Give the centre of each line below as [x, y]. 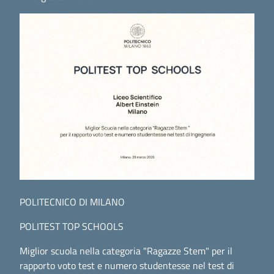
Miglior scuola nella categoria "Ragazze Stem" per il [126, 250]
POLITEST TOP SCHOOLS [72, 226]
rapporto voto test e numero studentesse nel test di [127, 265]
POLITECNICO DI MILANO [72, 202]
